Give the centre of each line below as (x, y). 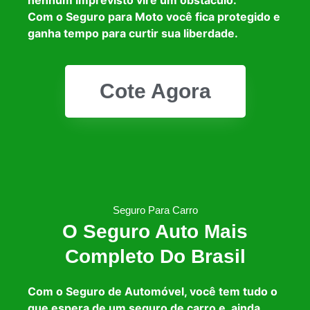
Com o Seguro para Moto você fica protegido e (154, 16)
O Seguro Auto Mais (155, 232)
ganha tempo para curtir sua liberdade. (133, 33)
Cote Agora (155, 91)
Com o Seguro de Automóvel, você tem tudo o (153, 292)
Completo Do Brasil (155, 257)
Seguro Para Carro (155, 210)
